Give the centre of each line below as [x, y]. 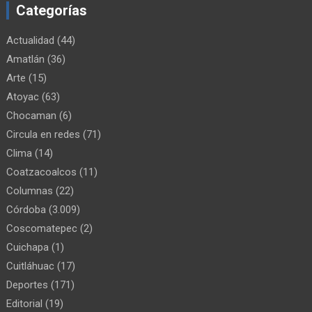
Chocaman [32, 115]
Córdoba [26, 209]
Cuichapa [28, 247]
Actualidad [31, 40]
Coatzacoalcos [42, 172]
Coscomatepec [42, 228]
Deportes [28, 284]
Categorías [52, 10]
